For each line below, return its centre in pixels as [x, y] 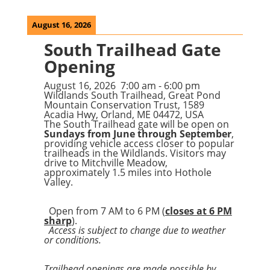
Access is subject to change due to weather [134, 230]
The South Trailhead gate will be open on [136, 124]
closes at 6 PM [198, 211]
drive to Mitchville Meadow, [105, 163]
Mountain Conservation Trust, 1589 [124, 105]
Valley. [61, 182]
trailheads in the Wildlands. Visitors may [135, 153]
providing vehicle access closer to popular [139, 143]
